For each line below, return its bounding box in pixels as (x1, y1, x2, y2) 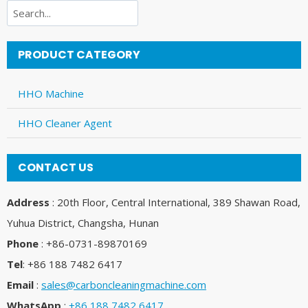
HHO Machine (18, 86, 84, 100)
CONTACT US (18, 159, 93, 175)
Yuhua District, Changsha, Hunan (7, 215, 159, 230)
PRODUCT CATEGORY (18, 47, 140, 63)
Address (7, 195, 49, 209)
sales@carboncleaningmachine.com (41, 277, 206, 291)
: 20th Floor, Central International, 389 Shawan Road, (49, 195, 300, 209)
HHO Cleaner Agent (18, 115, 112, 130)
